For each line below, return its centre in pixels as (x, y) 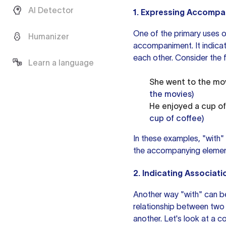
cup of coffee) (177, 118)
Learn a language (61, 63)
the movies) (172, 94)
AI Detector (51, 10)
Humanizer (49, 36)
